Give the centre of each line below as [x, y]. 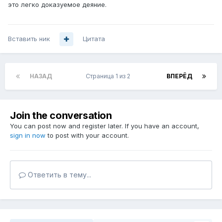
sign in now [28, 136]
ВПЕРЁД [179, 76]
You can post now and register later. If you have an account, [105, 126]
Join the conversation [61, 116]
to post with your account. [87, 136]
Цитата [94, 39]
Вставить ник [29, 39]
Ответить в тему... [58, 175]
